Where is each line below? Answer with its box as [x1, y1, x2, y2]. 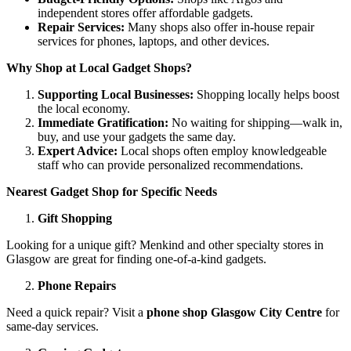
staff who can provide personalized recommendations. [38, 157, 303, 172]
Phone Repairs [38, 278, 116, 292]
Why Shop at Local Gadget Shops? [6, 60, 192, 74]
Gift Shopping [38, 211, 112, 225]
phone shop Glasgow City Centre [147, 305, 322, 319]
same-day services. [6, 319, 99, 333]
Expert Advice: [38, 143, 118, 157]
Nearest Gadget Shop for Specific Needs [6, 184, 217, 198]
